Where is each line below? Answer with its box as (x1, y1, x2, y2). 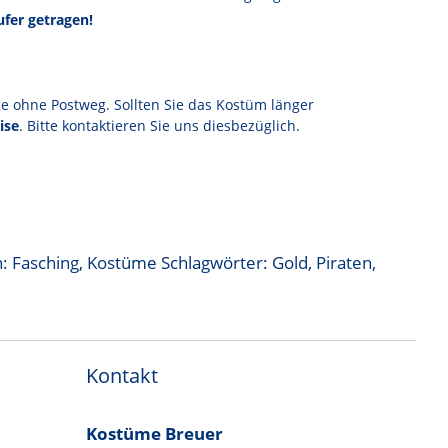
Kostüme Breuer (86, 421, 224, 445)
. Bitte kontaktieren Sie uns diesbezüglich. (19, 115, 301, 135)
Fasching (12, 250, 80, 274)
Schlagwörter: (161, 250, 273, 274)
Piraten (316, 250, 373, 274)
